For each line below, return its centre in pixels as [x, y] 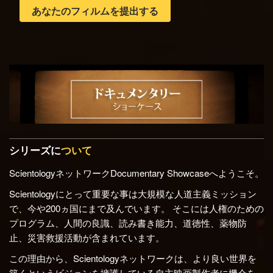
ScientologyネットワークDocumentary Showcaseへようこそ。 [136, 173]
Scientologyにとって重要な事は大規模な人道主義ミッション [133, 193]
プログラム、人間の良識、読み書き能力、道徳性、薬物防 [128, 222]
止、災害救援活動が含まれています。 [87, 237]
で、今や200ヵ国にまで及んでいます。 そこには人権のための [136, 208]
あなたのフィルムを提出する [95, 11]
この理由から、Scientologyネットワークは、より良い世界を [133, 258]
